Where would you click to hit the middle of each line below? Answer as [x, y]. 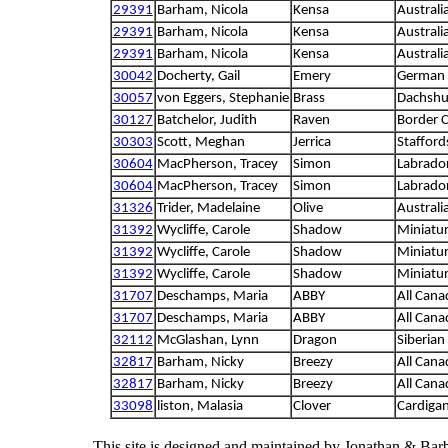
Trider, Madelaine [208, 208]
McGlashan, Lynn [207, 340]
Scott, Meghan [200, 142]
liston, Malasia [199, 406]
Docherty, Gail [198, 76]
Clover [311, 406]
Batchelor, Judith [206, 120]
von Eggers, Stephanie [222, 98]
